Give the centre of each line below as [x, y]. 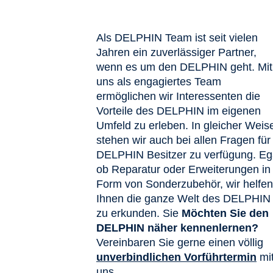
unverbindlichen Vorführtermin [176, 257]
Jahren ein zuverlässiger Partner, [176, 52]
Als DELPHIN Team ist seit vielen [177, 37]
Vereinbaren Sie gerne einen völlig [180, 242]
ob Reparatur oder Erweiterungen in [183, 169]
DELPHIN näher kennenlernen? [177, 228]
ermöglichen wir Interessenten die [178, 96]
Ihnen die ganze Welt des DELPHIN [183, 198]
